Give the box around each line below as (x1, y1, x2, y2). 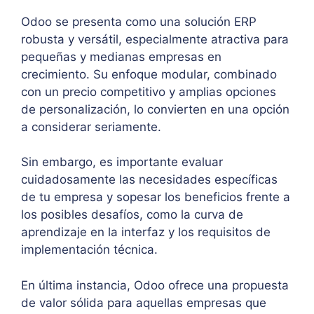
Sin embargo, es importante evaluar (21, 155, 223, 170)
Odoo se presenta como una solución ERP (21, 14, 257, 29)
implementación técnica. (21, 243, 158, 257)
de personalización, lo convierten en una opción (21, 102, 289, 116)
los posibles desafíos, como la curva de (21, 207, 243, 222)
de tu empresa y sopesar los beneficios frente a (21, 190, 290, 205)
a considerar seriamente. (21, 119, 161, 134)
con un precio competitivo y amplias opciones (21, 84, 276, 99)
